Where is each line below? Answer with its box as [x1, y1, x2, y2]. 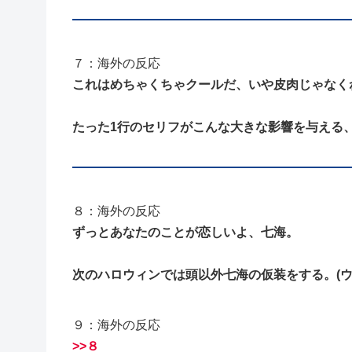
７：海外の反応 [72, 57, 160, 71]
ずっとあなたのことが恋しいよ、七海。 [72, 225, 299, 240]
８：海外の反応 [72, 204, 160, 218]
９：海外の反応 [72, 318, 160, 332]
